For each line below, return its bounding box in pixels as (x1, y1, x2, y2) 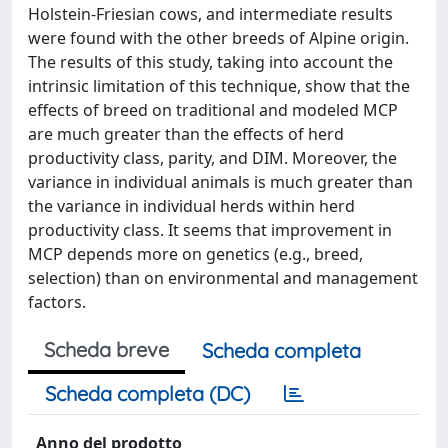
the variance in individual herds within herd (28, 195, 355, 217)
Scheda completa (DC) (45, 381, 250, 406)
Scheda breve (44, 337, 169, 362)
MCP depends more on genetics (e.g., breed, (28, 243, 363, 265)
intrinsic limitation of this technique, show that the (28, 75, 410, 97)
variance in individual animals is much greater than (28, 171, 413, 193)
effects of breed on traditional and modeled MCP (28, 99, 398, 121)
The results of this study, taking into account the (28, 51, 393, 73)
